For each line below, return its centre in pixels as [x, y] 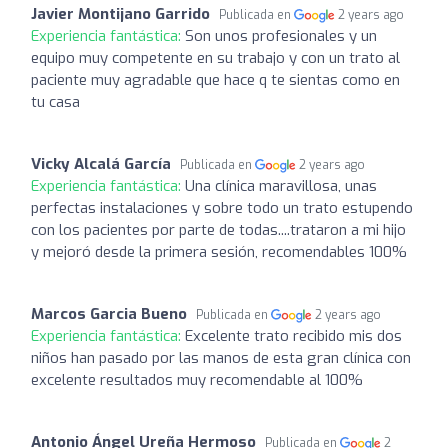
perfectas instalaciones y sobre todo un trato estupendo [222, 207]
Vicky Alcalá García [101, 163]
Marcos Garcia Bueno [109, 313]
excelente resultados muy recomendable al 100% [197, 379]
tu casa [55, 101]
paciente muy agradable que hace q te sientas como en [215, 79]
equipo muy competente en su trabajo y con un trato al [215, 57]
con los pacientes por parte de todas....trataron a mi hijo [218, 229]
